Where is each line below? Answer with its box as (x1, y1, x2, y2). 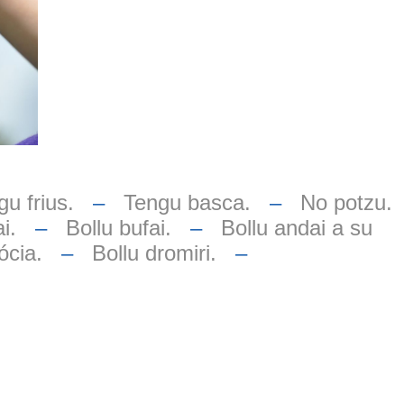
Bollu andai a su (220, 215, 372, 240)
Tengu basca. (123, 189, 251, 215)
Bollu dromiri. (91, 240, 216, 265)
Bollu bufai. (65, 215, 171, 240)
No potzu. (299, 189, 392, 215)
